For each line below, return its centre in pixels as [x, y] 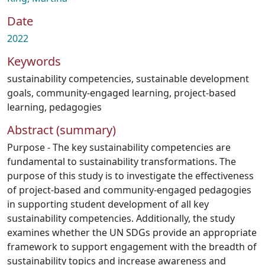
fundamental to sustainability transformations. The [122, 161]
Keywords [34, 61]
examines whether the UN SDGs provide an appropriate [132, 232]
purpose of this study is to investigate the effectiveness [130, 176]
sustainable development [193, 79]
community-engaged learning [103, 93]
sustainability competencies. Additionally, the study [121, 218]
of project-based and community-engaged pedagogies [129, 190]
